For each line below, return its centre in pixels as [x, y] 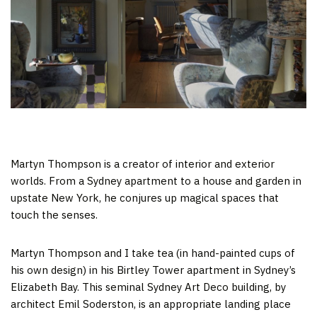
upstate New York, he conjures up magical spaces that [145, 197]
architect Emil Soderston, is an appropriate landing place [151, 304]
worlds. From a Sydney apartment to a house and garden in [156, 180]
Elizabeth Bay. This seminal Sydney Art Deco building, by [148, 287]
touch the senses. [54, 214]
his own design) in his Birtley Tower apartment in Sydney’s [153, 270]
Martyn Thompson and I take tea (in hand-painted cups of [153, 253]
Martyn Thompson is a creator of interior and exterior [143, 163]
